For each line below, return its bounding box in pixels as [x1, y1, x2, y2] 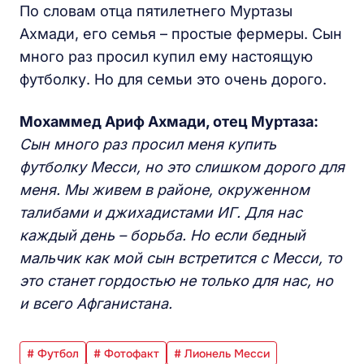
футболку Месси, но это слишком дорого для [19, 158, 344, 175]
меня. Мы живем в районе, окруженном [19, 180, 310, 198]
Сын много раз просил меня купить [19, 135, 276, 153]
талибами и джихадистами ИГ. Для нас [19, 203, 302, 221]
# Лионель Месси [174, 345, 270, 361]
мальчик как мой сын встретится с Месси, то [19, 249, 342, 266]
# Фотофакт [93, 345, 159, 361]
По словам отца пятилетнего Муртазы [19, 2, 292, 19]
